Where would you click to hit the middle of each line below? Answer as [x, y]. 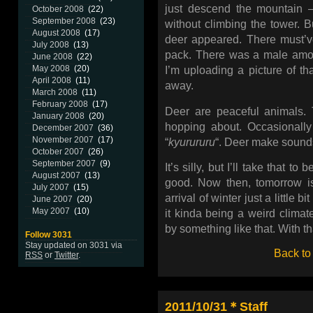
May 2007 [51, 211]
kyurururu [192, 142]
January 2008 [58, 116]
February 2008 [60, 104]
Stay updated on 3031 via [74, 245]
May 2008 [51, 68]
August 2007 [56, 175]
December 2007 [63, 128]
